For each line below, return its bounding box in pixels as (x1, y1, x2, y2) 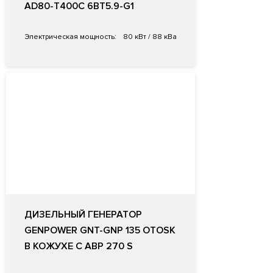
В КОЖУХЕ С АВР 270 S (24, 240, 133, 253)
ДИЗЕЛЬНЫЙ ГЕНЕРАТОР (24, 208, 142, 221)
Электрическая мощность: (24, 32, 116, 42)
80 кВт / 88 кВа (121, 32, 177, 42)
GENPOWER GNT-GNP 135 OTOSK (24, 224, 175, 237)
